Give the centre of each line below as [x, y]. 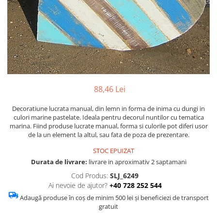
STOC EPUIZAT [113, 151]
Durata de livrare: [59, 162]
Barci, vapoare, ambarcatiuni [55, 15]
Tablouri [21, 60]
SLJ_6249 [124, 176]
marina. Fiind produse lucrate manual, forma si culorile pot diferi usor [108, 126]
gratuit [108, 206]
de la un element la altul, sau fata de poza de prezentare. [108, 135]
